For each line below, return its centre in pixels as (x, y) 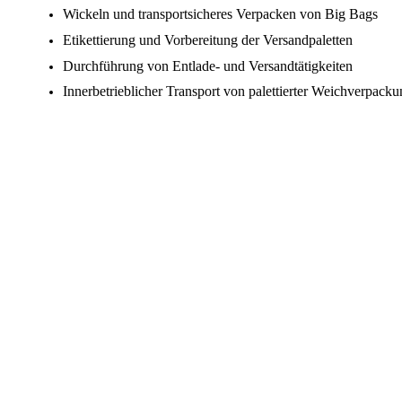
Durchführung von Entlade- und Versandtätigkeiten (208, 66)
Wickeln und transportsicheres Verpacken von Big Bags (220, 14)
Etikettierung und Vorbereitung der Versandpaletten (208, 40)
